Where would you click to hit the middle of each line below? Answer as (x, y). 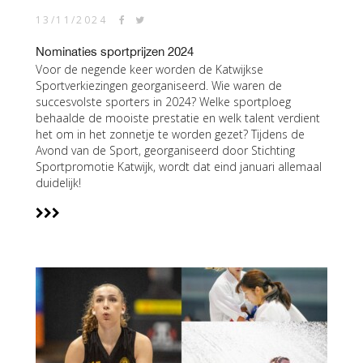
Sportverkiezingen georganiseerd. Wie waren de (159, 85)
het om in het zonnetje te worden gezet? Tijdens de (170, 134)
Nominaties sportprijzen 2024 (115, 51)
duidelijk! (58, 183)
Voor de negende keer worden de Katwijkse (149, 69)
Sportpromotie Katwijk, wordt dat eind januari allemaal (179, 167)
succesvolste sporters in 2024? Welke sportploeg (163, 102)
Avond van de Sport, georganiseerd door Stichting (165, 150)
